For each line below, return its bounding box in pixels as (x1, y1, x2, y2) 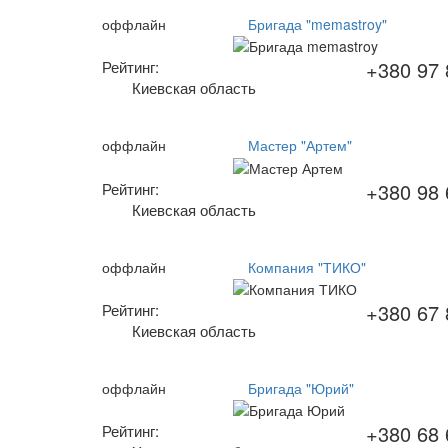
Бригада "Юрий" (248, 377, 355, 398)
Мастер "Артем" (248, 135, 353, 156)
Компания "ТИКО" (248, 256, 367, 277)
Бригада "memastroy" (248, 14, 388, 34)
